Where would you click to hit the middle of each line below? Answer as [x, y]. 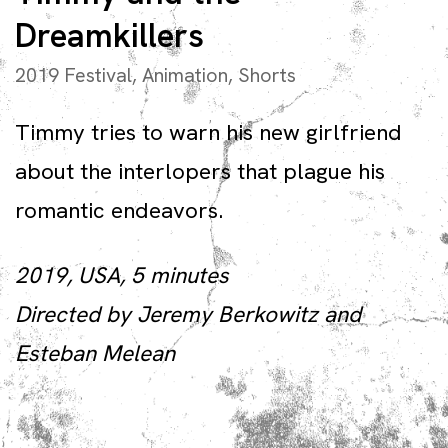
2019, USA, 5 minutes [122, 275]
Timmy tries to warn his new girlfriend [208, 132]
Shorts [267, 75]
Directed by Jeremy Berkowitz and [188, 314]
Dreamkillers [109, 36]
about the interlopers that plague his [200, 171]
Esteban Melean [95, 353]
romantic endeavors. [119, 210]
